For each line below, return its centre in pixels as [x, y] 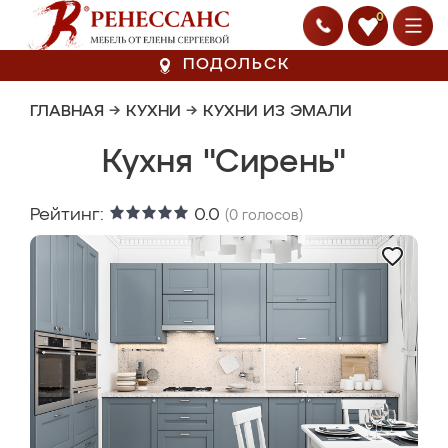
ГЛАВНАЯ [67, 112]
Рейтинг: [69, 215]
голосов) [270, 216]
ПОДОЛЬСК [237, 65]
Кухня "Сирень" [224, 163]
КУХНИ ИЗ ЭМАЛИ [277, 112]
